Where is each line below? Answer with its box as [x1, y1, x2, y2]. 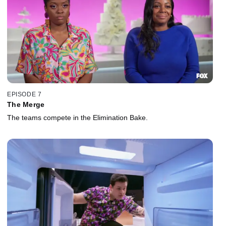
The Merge [7, 100, 45, 108]
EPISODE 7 [7, 90, 42, 98]
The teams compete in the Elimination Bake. [7, 113, 148, 122]
